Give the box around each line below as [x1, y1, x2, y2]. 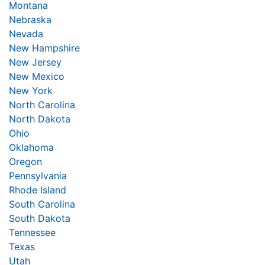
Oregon [9, 155, 42, 167]
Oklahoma [9, 141, 54, 153]
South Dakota [9, 212, 70, 224]
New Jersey [9, 56, 62, 68]
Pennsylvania [9, 169, 67, 182]
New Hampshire [9, 41, 80, 54]
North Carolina [9, 98, 75, 111]
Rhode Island [9, 183, 66, 196]
